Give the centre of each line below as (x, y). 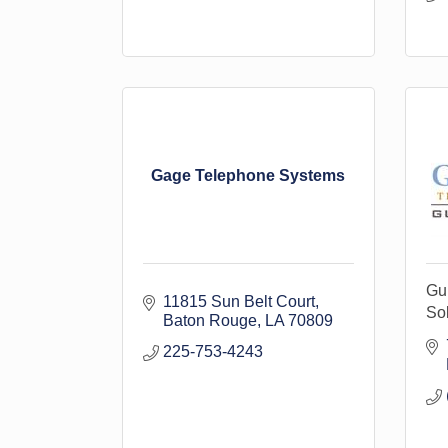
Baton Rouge (210, 320)
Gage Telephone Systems (248, 175)
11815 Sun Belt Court (239, 301)
